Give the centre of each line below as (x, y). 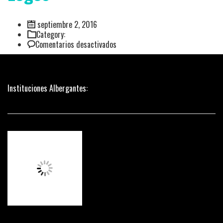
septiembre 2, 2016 (66, 24)
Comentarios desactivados (76, 44)
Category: (51, 34)
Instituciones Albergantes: (48, 88)
